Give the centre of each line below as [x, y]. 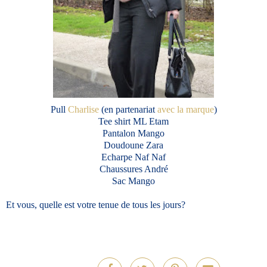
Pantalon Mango [133, 133]
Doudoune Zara [133, 145]
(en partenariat [128, 110]
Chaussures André [133, 169]
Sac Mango [133, 181]
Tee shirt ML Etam [133, 122]
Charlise [82, 110]
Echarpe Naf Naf [133, 157]
